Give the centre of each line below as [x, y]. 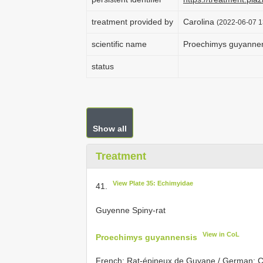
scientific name [119, 44]
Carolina [200, 22]
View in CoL [221, 234]
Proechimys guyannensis [146, 237]
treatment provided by [132, 22]
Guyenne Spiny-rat [131, 210]
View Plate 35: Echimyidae [153, 183]
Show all [110, 129]
